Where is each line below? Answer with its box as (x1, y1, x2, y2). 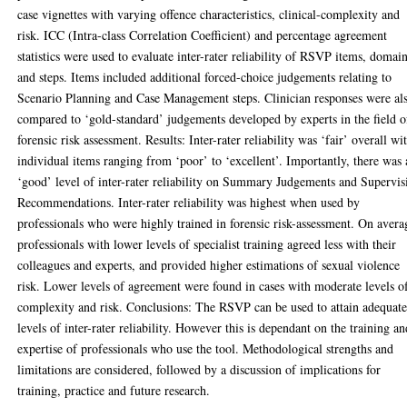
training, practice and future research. (17, 381, 211, 399)
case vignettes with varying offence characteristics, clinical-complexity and (17, 5, 401, 23)
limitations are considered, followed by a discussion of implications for (17, 360, 382, 378)
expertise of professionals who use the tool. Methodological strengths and (17, 339, 394, 357)
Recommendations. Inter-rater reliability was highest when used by (17, 193, 361, 211)
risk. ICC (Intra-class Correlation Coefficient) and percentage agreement (17, 25, 388, 44)
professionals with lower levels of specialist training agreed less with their (17, 234, 397, 253)
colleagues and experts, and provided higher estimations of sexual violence (17, 255, 401, 273)
